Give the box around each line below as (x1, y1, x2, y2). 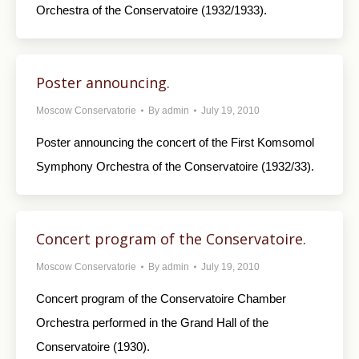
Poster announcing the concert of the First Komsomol (36, 135, 314, 149)
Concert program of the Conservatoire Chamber (36, 292, 286, 305)
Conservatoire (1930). (36, 340, 150, 353)
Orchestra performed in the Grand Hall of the (36, 316, 268, 329)
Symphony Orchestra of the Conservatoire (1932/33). (36, 159, 314, 173)
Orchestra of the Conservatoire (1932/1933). (36, 3, 267, 17)
